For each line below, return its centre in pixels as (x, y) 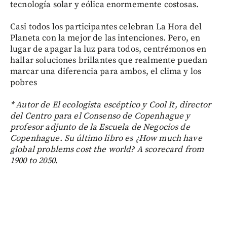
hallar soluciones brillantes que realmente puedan (109, 60)
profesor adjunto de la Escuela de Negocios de (100, 127)
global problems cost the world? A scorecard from (107, 149)
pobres (24, 82)
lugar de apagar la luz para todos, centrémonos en (108, 49)
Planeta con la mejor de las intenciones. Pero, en (105, 38)
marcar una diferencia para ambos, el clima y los (106, 71)
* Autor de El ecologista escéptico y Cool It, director (111, 105)
